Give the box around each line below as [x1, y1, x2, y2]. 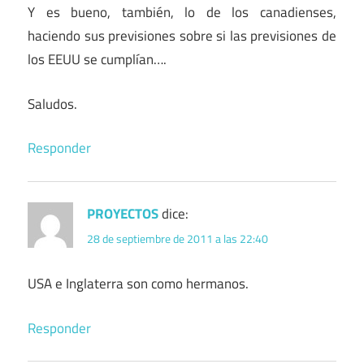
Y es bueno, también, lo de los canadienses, [28, 2, 336, 24]
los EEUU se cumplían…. [28, 49, 167, 71]
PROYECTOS [87, 203, 158, 225]
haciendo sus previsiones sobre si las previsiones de [28, 25, 336, 47]
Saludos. [28, 93, 77, 115]
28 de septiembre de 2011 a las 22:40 [87, 230, 268, 248]
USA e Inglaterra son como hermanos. [28, 273, 249, 295]
